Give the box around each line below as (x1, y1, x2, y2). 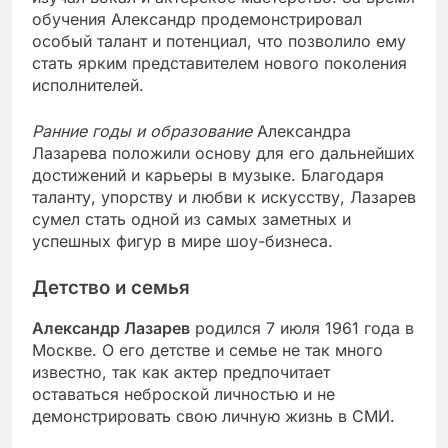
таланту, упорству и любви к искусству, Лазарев (32, 186, 416, 207)
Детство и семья (32, 275, 190, 299)
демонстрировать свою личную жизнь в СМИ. (32, 406, 395, 427)
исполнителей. (32, 74, 144, 95)
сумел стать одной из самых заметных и (32, 208, 351, 229)
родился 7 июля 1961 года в (190, 318, 414, 339)
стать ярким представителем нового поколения (32, 52, 407, 73)
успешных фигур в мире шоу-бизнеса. (32, 230, 333, 251)
